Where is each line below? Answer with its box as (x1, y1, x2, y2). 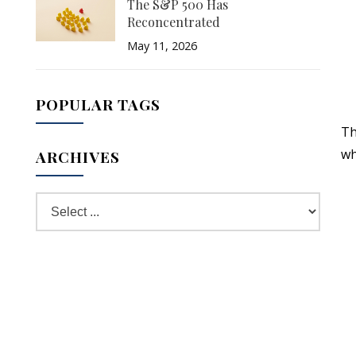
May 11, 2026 (126, 38, 197, 53)
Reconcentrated (126, 14, 220, 30)
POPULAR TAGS (35, 94, 161, 114)
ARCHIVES (35, 146, 120, 167)
